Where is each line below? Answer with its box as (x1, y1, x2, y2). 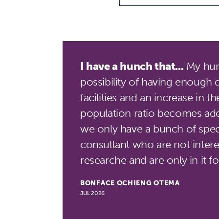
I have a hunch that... (80, 60, 184, 73)
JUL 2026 (80, 190, 105, 197)
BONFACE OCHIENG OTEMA (80, 179, 180, 187)
